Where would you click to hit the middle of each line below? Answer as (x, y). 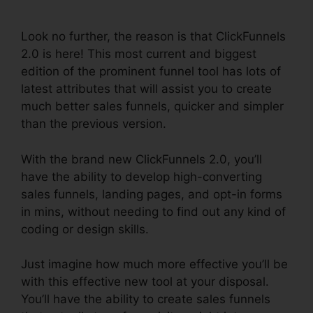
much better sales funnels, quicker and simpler (152, 106)
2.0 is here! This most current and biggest (139, 54)
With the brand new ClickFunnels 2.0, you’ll (141, 159)
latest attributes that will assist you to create (146, 89)
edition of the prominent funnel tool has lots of (151, 71)
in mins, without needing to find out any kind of (153, 211)
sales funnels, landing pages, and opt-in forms (152, 194)
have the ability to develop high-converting (141, 176)
